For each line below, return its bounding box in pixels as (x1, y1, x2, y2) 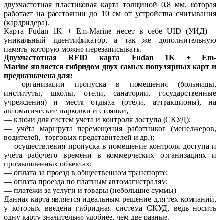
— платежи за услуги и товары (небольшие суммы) (4, 186, 176, 195)
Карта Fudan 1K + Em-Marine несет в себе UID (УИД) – (4, 27, 216, 36)
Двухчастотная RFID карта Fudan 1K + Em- (4, 54, 216, 62)
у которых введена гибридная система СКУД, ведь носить (4, 204, 216, 213)
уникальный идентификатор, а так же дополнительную (4, 36, 216, 45)
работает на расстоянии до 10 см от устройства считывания (4, 9, 216, 18)
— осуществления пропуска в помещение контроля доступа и (4, 142, 216, 151)
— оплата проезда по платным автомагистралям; (4, 177, 168, 186)
